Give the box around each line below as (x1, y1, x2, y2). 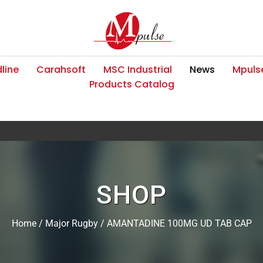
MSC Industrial (103, 62, 172, 76)
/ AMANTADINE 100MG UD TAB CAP (97, 217, 252, 229)
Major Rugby (45, 217, 98, 229)
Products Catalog (89, 77, 174, 91)
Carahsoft (36, 62, 86, 76)
